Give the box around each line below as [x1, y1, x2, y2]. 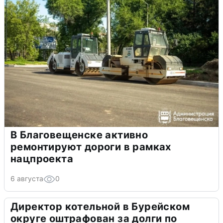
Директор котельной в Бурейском [10, 201, 190, 213]
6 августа [10, 174, 43, 183]
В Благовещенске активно [10, 129, 148, 141]
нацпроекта [10, 153, 73, 165]
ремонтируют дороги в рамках [10, 141, 171, 153]
